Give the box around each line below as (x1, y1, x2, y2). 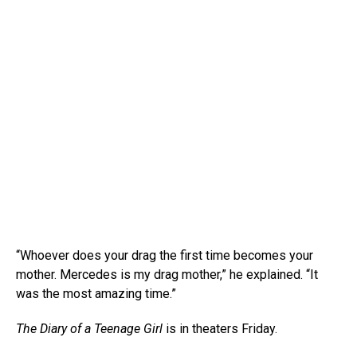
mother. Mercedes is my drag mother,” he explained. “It (16, 267, 318, 282)
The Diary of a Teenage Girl (16, 321, 163, 336)
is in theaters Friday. (163, 321, 277, 336)
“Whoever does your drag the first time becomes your (16, 248, 313, 263)
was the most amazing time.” (16, 286, 176, 301)
